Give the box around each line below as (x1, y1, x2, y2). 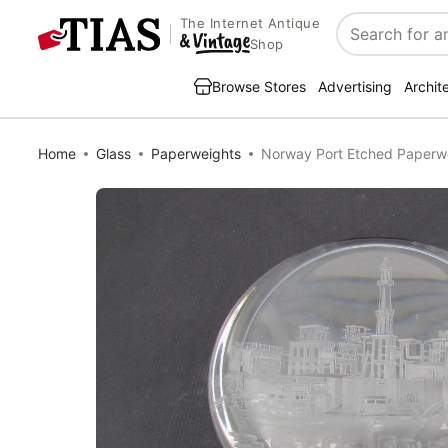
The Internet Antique (179, 15, 321, 32)
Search (337, 34, 390, 55)
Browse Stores (212, 78, 306, 95)
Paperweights (151, 145, 241, 162)
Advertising (318, 78, 392, 95)
